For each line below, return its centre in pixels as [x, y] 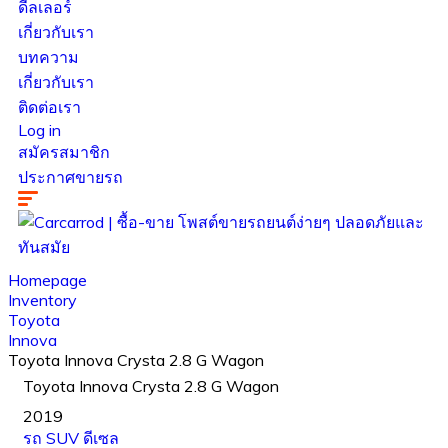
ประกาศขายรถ [70, 177]
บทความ [48, 57]
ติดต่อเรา [49, 107]
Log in [39, 130]
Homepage [47, 280]
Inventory [42, 300]
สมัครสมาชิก [64, 152]
